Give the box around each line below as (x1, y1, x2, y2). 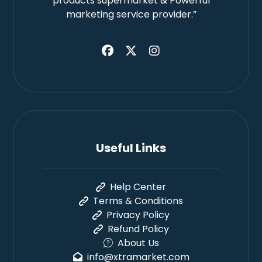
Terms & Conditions (93, 194, 183, 208)
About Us (117, 236, 159, 250)
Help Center (110, 180, 166, 194)
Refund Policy (107, 222, 169, 236)
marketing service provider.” (65, 8, 196, 22)
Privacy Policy (106, 208, 170, 222)
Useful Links (96, 140, 166, 157)
